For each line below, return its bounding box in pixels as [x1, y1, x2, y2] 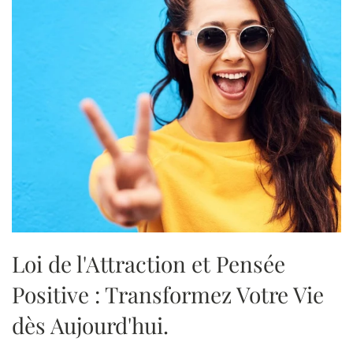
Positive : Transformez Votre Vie [12, 279, 324, 309]
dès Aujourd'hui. [12, 310, 169, 340]
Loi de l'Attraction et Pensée [12, 248, 285, 278]
